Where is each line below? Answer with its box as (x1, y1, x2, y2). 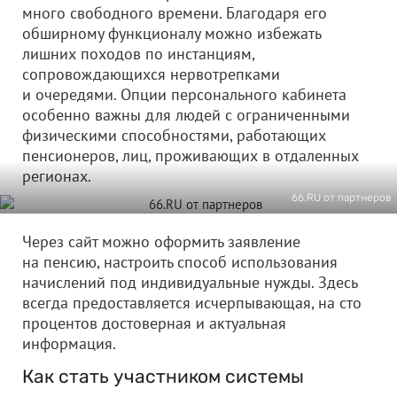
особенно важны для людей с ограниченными (22, 105, 350, 125)
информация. (22, 333, 116, 354)
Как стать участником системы (22, 365, 304, 387)
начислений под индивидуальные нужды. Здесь (22, 272, 357, 292)
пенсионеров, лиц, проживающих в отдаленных (22, 145, 359, 166)
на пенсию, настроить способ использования (22, 252, 338, 272)
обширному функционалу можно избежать (22, 23, 321, 43)
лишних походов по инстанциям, (22, 43, 254, 64)
